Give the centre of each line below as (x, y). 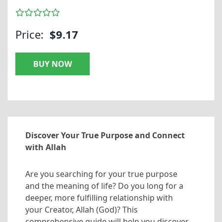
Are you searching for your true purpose (101, 174)
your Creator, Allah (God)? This (82, 209)
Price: (29, 34)
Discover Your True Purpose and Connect (105, 135)
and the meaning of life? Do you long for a (104, 186)
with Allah (46, 147)
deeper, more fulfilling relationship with (99, 197)
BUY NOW (53, 64)
